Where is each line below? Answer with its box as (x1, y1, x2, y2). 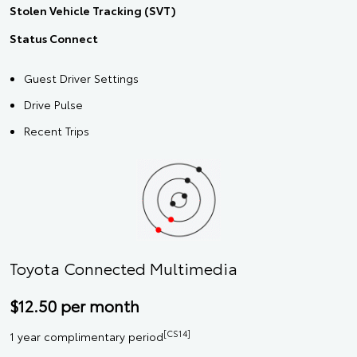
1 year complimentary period (10, 328, 163, 344)
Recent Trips (24, 123, 89, 139)
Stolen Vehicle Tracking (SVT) (10, 2, 176, 19)
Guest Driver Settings (24, 70, 139, 87)
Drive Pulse (24, 96, 83, 113)
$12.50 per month (10, 293, 139, 316)
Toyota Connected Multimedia (10, 256, 237, 279)
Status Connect (10, 30, 98, 47)
